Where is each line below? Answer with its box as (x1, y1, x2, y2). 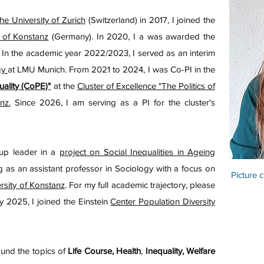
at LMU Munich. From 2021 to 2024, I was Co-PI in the (7, 64, 216, 74)
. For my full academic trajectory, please (64, 180, 216, 190)
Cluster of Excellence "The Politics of (77, 81, 216, 91)
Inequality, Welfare (143, 246, 216, 256)
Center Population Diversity (110, 196, 216, 206)
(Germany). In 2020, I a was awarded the (48, 31, 216, 41)
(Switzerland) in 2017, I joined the (85, 15, 215, 25)
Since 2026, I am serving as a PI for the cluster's (10, 97, 216, 107)
